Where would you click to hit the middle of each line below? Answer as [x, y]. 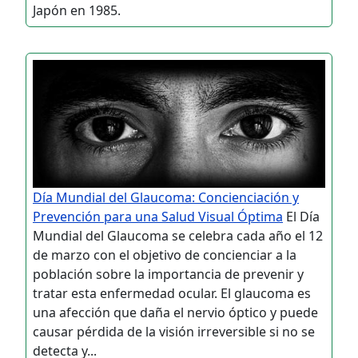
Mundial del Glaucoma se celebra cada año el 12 [178, 235]
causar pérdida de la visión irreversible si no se [174, 331]
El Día [301, 216]
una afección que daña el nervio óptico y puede [175, 312]
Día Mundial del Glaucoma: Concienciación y [166, 197]
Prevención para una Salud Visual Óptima [158, 216]
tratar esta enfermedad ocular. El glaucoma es [172, 293]
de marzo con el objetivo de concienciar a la [165, 255]
